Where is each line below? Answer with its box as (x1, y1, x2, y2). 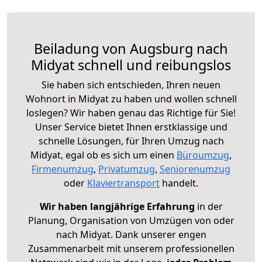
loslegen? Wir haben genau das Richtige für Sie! (26, 106, 236, 119)
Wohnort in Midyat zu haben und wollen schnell (25, 92, 237, 105)
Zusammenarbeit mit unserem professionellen (27, 242, 235, 255)
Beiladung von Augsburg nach (34, 39, 228, 58)
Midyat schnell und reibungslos (31, 55, 231, 74)
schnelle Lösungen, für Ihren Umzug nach (38, 134, 224, 147)
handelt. (160, 176, 198, 189)
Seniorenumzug (160, 162, 230, 175)
